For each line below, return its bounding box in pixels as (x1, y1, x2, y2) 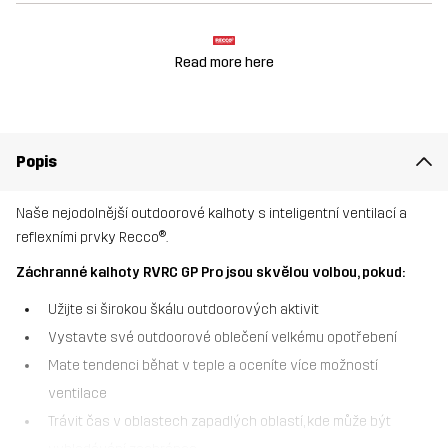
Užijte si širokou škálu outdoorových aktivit (48, 301, 319, 319)
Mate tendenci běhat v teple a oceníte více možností (48, 357, 378, 375)
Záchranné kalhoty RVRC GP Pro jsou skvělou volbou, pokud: (16, 264, 405, 282)
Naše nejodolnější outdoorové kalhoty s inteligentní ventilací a (16, 205, 407, 222)
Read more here (174, 53, 274, 71)
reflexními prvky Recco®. (16, 229, 168, 246)
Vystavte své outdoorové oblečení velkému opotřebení (48, 329, 397, 347)
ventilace (48, 385, 107, 403)
